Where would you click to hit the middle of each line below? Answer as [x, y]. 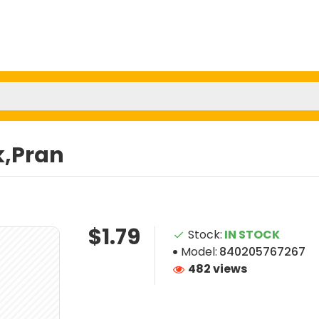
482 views [218, 269]
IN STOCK [252, 235]
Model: [199, 252]
